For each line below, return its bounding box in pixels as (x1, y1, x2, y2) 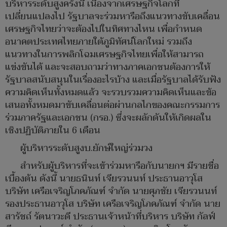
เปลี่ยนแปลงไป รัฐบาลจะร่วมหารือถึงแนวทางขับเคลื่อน (5, 9, 220, 25)
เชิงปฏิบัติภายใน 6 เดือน (5, 123, 100, 139)
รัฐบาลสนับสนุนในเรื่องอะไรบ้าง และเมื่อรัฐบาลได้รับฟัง (5, 72, 221, 88)
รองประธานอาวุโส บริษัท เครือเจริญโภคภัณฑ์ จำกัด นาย (5, 196, 220, 212)
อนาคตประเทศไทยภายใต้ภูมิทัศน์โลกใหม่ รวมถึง (5, 34, 192, 50)
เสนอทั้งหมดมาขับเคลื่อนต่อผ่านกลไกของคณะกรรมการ (5, 97, 220, 113)
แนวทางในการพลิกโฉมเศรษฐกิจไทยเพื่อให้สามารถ (5, 47, 204, 63)
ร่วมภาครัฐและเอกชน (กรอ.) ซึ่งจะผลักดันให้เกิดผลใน (5, 110, 211, 126)
